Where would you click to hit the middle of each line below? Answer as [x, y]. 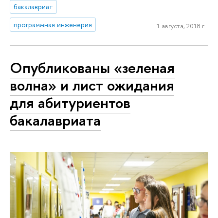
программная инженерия [53, 24]
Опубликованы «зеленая [92, 68]
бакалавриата [55, 120]
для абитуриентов [70, 103]
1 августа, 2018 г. [181, 26]
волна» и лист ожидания [92, 85]
